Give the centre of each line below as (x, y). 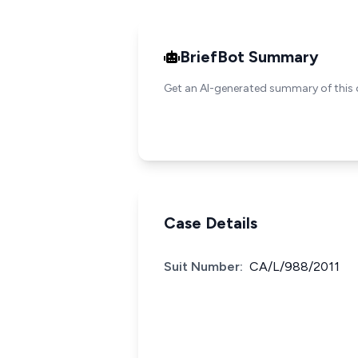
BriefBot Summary (249, 57)
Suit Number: (203, 267)
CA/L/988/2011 (294, 267)
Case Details (211, 223)
